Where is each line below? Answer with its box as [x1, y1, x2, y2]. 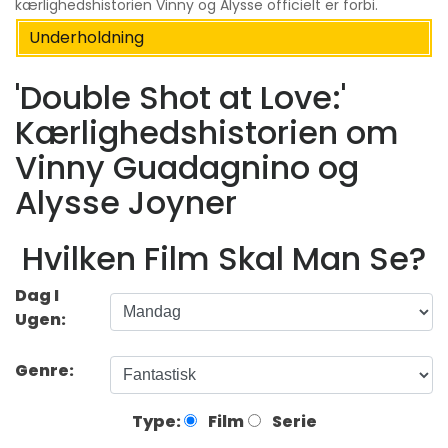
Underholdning [29, 26, 144, 50]
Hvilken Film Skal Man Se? [22, 236, 426, 282]
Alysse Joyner [15, 179, 237, 225]
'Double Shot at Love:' [15, 74, 346, 120]
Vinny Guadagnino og [15, 144, 359, 190]
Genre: [15, 359, 77, 383]
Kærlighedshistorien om [15, 109, 399, 155]
